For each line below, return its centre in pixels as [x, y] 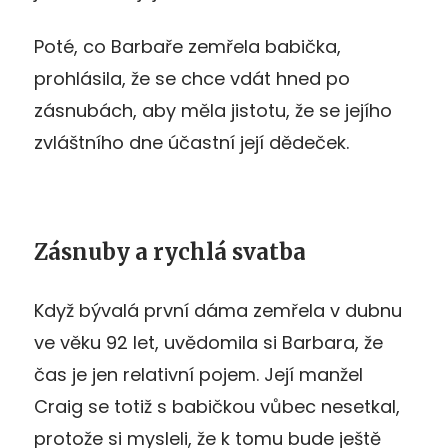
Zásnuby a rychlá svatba [170, 251]
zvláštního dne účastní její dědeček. [191, 142]
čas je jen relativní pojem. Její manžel [198, 374]
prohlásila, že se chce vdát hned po [192, 78]
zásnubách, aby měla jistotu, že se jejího [213, 110]
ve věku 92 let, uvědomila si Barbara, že [208, 342]
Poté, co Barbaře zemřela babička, [187, 46]
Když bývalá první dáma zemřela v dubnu [218, 310]
